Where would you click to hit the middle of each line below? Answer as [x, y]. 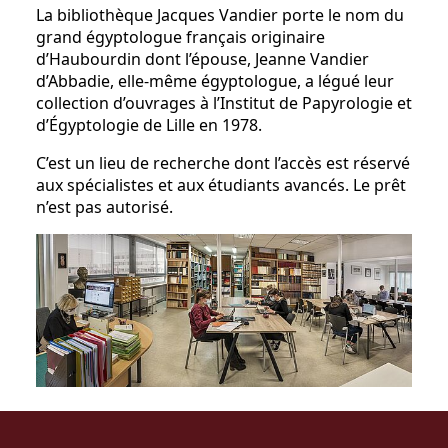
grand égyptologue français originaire [180, 37]
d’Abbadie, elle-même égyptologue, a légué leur [215, 81]
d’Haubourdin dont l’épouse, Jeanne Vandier [202, 59]
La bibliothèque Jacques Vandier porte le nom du [220, 15]
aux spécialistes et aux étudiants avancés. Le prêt [221, 185]
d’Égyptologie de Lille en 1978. [149, 125]
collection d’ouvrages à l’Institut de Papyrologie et [224, 103]
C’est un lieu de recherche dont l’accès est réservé [223, 163]
